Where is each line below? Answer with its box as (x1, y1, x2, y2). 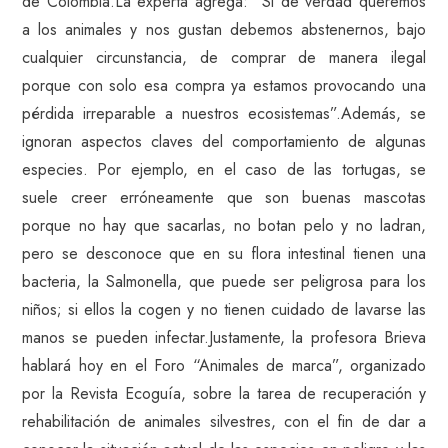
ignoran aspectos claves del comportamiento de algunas (22, 130, 426, 153)
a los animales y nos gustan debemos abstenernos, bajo (22, 18, 426, 41)
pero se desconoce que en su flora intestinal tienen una (22, 242, 426, 265)
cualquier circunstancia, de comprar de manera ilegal (22, 46, 426, 69)
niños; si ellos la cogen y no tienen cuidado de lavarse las (22, 298, 426, 321)
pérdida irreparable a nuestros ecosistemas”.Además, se (22, 102, 426, 125)
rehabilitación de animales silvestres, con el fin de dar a (22, 410, 426, 433)
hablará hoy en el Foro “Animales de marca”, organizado (22, 354, 426, 377)
